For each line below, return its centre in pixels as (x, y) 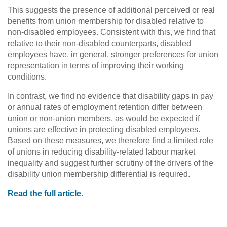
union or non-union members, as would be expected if (104, 118)
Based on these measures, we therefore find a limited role (110, 140)
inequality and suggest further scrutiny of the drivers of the (110, 163)
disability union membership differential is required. (99, 174)
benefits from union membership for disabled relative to (106, 21)
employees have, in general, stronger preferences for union (113, 54)
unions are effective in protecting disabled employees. (104, 129)
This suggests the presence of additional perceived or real (111, 10)
